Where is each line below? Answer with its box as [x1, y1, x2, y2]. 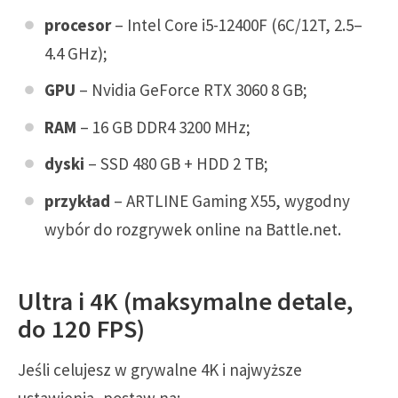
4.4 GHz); [44, 42, 107, 64]
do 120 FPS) [18, 312, 145, 345]
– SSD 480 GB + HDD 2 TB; [84, 153, 268, 175]
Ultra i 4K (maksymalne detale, [18, 284, 354, 317]
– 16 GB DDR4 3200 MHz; [76, 115, 251, 138]
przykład [44, 189, 110, 211]
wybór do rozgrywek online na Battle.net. [44, 218, 341, 240]
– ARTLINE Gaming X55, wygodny [110, 189, 350, 211]
